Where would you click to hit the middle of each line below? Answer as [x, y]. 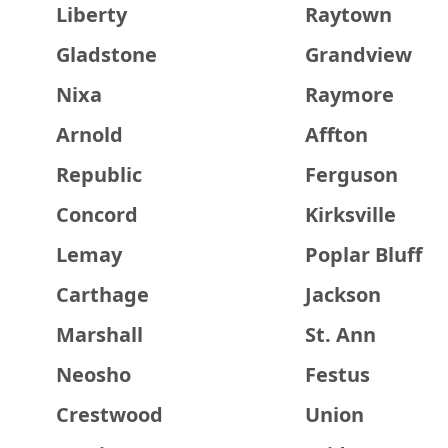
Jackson [342, 294]
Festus [337, 374]
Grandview [358, 54]
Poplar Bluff [363, 254]
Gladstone [106, 54]
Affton [336, 134]
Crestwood [109, 414]
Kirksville [350, 214]
